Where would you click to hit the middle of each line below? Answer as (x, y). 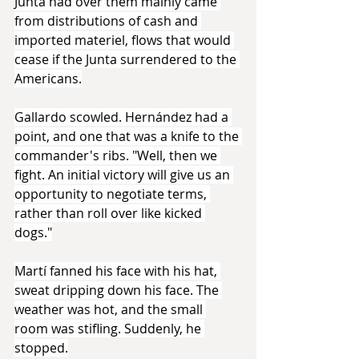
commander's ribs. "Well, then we (117, 155)
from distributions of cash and (108, 20)
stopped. (41, 347)
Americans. (48, 78)
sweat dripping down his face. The (118, 290)
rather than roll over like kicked (110, 213)
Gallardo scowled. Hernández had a (123, 117)
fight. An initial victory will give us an (124, 174)
